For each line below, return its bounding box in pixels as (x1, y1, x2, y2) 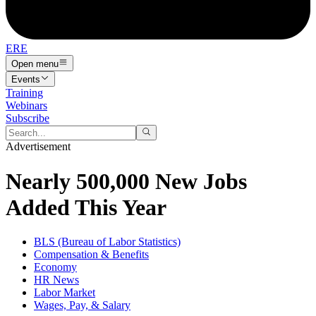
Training (6, 86, 43, 99)
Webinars (6, 99, 47, 111)
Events (11, 73, 40, 85)
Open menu (11, 58, 59, 69)
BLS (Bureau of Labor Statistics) (34, 236, 181, 248)
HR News (34, 274, 79, 286)
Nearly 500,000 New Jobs (6, 168, 247, 194)
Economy (34, 261, 77, 274)
